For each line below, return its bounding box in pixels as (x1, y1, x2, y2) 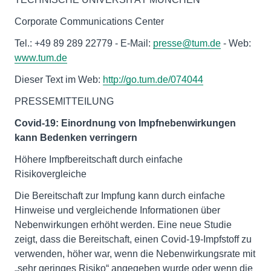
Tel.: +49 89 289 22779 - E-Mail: (15, 38, 153, 48)
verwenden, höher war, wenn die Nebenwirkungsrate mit (15, 249, 255, 259)
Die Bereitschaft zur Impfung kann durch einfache (15, 191, 225, 201)
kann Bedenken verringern (15, 132, 137, 143)
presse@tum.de (153, 38, 221, 48)
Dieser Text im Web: (15, 74, 103, 85)
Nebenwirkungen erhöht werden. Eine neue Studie (15, 220, 232, 230)
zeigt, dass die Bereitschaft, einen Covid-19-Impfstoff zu (15, 234, 252, 244)
